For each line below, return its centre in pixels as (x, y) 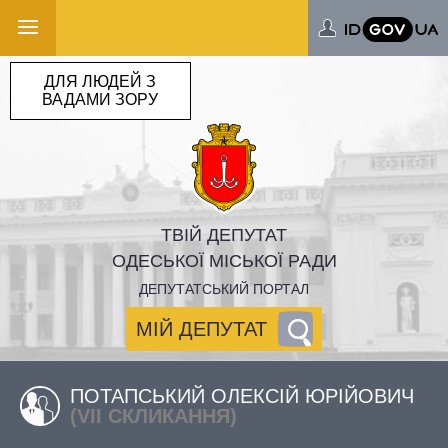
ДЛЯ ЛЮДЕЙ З (100, 81)
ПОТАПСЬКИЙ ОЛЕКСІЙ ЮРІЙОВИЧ (242, 396)
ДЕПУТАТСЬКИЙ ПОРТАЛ (224, 289)
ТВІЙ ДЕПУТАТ (224, 235)
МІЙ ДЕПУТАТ (201, 329)
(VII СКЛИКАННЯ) (153, 416)
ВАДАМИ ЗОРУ (100, 99)
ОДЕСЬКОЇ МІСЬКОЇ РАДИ (224, 261)
